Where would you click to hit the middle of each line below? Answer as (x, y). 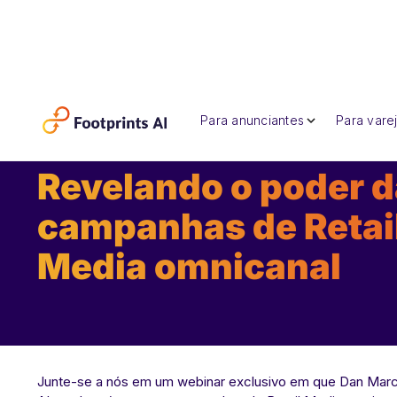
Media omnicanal (189, 266)
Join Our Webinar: (116, 140)
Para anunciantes (252, 120)
